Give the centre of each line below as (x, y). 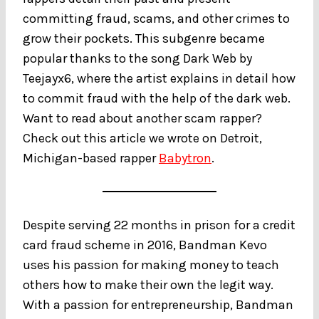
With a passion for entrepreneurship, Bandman (158, 304)
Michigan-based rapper (91, 158)
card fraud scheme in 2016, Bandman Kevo (145, 245)
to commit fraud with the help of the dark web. (157, 98)
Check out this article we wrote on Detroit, (142, 138)
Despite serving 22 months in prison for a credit (159, 225)
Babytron (185, 158)
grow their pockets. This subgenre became (144, 38)
